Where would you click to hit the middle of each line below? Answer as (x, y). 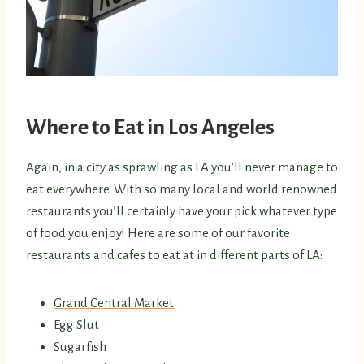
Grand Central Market (114, 303)
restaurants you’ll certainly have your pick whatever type (182, 211)
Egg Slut (76, 325)
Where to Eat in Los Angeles (150, 128)
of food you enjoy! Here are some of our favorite (158, 233)
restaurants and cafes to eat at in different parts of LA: (174, 255)
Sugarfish (80, 347)
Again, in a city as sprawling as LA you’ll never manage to (182, 167)
